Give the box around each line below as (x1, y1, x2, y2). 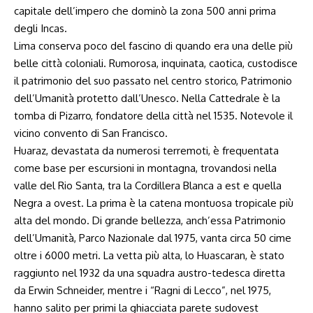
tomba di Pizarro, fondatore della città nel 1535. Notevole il (14, 109, 293, 122)
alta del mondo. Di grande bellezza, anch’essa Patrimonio (14, 214, 286, 227)
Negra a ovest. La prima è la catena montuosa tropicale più (14, 196, 293, 210)
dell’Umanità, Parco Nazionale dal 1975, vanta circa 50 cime (14, 231, 291, 245)
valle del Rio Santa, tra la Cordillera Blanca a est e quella (14, 179, 282, 192)
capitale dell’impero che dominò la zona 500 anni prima (14, 4, 276, 17)
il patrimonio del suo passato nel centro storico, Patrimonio (14, 74, 292, 87)
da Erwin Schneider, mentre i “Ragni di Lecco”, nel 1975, (14, 284, 271, 297)
